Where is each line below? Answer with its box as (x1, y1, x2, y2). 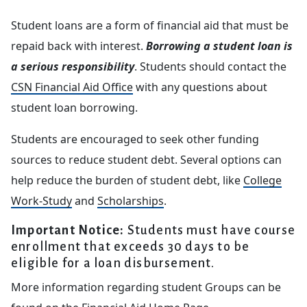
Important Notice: (11, 223, 125, 237)
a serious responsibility (11, 59, 134, 74)
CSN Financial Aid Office (11, 79, 133, 95)
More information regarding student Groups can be (11, 280, 281, 295)
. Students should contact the (134, 59, 286, 74)
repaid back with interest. (11, 38, 146, 53)
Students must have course (124, 223, 296, 237)
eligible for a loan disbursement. (11, 256, 215, 270)
